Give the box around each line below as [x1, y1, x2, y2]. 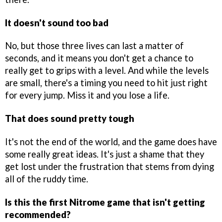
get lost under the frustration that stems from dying [5, 161, 214, 172]
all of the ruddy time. [5, 173, 88, 185]
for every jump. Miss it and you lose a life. [5, 90, 169, 101]
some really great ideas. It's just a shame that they [5, 149, 204, 160]
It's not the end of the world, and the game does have [5, 136, 217, 148]
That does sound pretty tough [5, 113, 134, 124]
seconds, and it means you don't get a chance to [5, 53, 193, 64]
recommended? [5, 209, 70, 220]
